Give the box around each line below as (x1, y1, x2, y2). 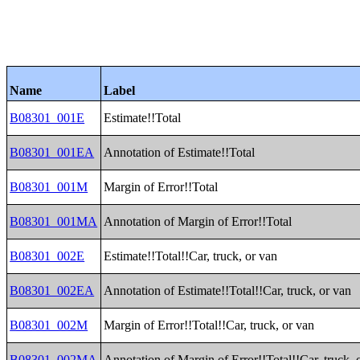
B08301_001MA (10, 215, 98, 228)
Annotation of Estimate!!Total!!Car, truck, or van (104, 284, 352, 297)
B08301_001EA (10, 145, 95, 159)
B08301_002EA (10, 284, 95, 297)
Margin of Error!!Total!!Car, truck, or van (104, 318, 315, 332)
